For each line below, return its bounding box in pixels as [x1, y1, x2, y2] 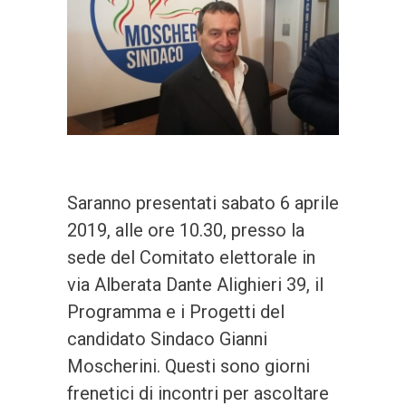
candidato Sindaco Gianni [67, 328, 267, 351]
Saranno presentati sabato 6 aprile [67, 192, 339, 215]
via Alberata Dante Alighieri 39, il [67, 274, 324, 296]
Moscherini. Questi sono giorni [67, 355, 310, 378]
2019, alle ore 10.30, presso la [67, 219, 304, 242]
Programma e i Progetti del [67, 301, 285, 324]
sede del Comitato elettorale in [67, 246, 315, 269]
